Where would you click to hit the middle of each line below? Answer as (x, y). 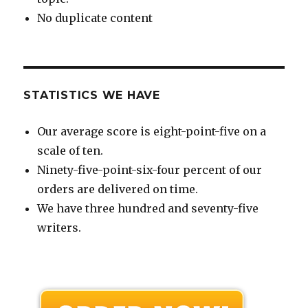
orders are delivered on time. (118, 189)
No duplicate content (95, 18)
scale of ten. (70, 150)
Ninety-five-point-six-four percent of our (150, 169)
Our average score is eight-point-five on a (152, 131)
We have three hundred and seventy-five (148, 208)
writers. (59, 227)
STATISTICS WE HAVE (92, 95)
